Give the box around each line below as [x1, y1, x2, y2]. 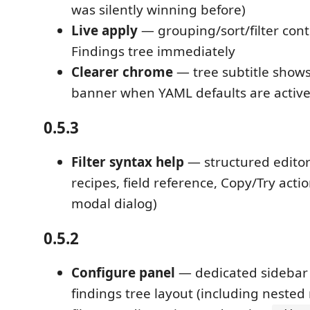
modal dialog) [71, 194, 157, 212]
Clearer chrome [71, 63, 173, 81]
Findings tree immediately [71, 42, 235, 60]
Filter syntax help [71, 153, 184, 171]
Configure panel [71, 264, 175, 282]
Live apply [71, 21, 138, 39]
